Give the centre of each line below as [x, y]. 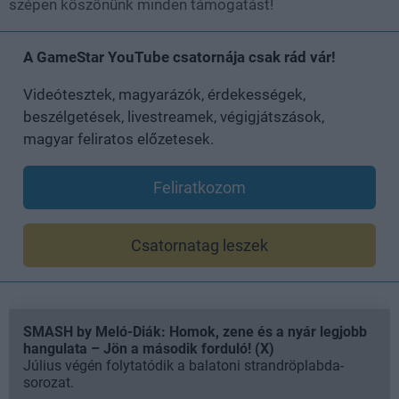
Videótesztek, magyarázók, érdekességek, [164, 94]
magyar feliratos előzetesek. [118, 138]
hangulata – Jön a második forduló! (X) [149, 348]
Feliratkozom [199, 187]
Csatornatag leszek [199, 245]
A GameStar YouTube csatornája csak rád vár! [179, 57]
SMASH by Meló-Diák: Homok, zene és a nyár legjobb [195, 331]
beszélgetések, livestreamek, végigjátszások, [174, 116]
